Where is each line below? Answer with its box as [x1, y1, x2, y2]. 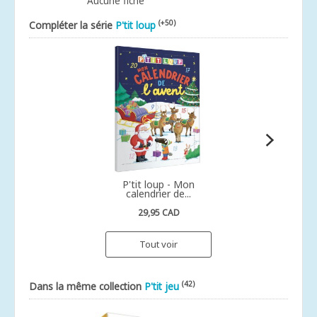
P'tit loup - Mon [122, 178, 195, 191]
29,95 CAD [137, 207, 180, 219]
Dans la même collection [29, 279, 144, 293]
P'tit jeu [144, 279, 179, 293]
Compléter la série [29, 18, 115, 32]
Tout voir [139, 238, 178, 250]
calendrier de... [126, 187, 191, 200]
